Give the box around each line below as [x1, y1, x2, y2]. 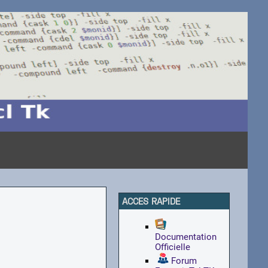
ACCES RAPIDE [122, 196, 181, 206]
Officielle [155, 242, 191, 252]
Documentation [155, 232, 217, 242]
